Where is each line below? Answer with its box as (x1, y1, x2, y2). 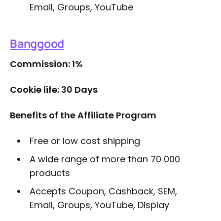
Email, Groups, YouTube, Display (29, 199, 169, 211)
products (29, 167, 70, 179)
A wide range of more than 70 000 (29, 153, 180, 165)
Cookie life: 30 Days (10, 83, 98, 96)
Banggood (10, 36, 65, 51)
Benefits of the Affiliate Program (10, 109, 156, 121)
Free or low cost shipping (29, 135, 140, 147)
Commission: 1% (10, 58, 83, 70)
